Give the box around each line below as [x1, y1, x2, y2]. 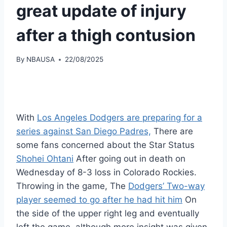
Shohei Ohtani [16, 154, 73, 164]
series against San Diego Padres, [16, 126, 151, 137]
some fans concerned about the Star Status [16, 140, 195, 150]
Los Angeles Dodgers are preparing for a [37, 112, 202, 123]
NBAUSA [26, 55, 55, 64]
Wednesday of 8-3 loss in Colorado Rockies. [16, 167, 197, 178]
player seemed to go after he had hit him [16, 195, 182, 205]
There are [151, 126, 193, 137]
